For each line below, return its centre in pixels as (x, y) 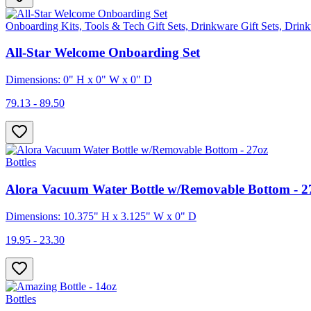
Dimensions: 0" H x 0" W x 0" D (79, 80)
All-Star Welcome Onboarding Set (103, 53)
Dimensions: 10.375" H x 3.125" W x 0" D (101, 216)
